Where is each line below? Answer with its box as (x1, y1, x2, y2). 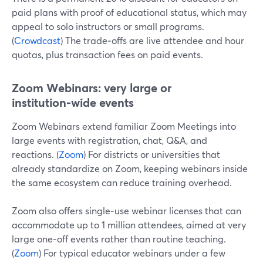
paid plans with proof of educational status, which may (12, 6, 247, 18)
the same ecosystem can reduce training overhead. (12, 176, 232, 188)
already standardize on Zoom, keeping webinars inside (12, 162, 248, 174)
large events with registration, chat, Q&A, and (12, 134, 207, 146)
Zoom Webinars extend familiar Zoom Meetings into (12, 120, 236, 132)
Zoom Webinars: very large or (12, 80, 171, 96)
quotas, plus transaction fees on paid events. (12, 48, 203, 60)
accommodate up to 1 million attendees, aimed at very (12, 218, 246, 231)
